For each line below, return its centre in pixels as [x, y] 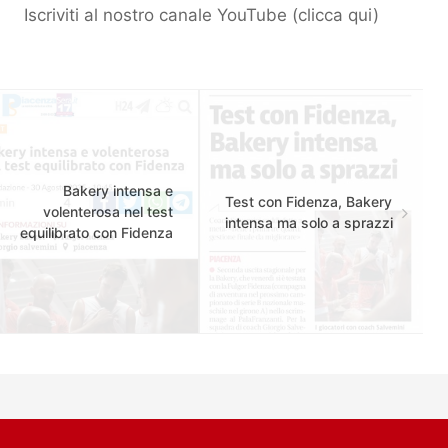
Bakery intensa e [118, 190]
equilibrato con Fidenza [96, 232]
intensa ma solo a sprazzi [309, 222]
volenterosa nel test [108, 211]
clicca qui [335, 15]
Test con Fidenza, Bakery [308, 201]
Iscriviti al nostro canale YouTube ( [161, 15]
